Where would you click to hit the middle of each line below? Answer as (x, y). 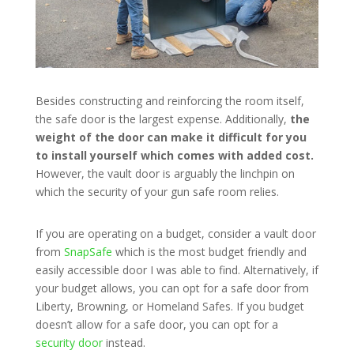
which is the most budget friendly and (209, 252)
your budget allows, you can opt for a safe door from (172, 288)
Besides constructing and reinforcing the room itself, (169, 101)
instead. (124, 343)
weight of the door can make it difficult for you (171, 137)
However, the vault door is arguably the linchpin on (165, 174)
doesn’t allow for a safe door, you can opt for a (156, 325)
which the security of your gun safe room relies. (157, 192)
